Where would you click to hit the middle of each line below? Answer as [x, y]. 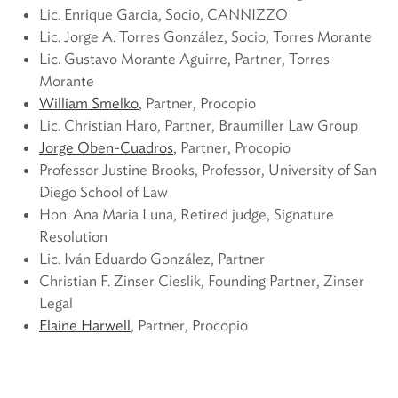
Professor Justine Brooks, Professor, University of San [208, 169]
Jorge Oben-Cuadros [106, 147]
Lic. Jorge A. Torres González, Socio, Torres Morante [206, 36]
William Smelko [89, 103]
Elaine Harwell [85, 325]
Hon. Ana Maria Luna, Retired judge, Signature [187, 214]
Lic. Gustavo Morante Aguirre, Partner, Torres [184, 58]
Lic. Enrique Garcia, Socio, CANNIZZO [163, 14]
